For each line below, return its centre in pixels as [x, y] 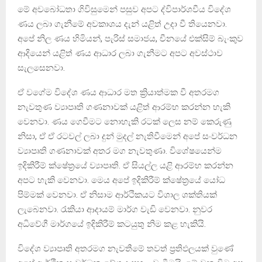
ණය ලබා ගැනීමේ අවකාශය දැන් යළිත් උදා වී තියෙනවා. [122, 24]
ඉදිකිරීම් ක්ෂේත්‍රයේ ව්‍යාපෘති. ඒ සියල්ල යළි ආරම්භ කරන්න [125, 165]
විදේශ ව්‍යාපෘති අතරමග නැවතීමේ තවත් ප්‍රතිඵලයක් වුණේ [126, 248]
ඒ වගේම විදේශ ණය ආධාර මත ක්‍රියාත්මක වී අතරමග [118, 92]
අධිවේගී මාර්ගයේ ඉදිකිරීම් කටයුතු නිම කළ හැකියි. [112, 224]
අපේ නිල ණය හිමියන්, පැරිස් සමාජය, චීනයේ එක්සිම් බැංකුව [130, 38]
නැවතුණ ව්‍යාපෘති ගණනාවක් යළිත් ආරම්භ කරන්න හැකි [124, 107]
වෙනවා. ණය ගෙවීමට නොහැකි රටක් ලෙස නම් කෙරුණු [125, 121]
